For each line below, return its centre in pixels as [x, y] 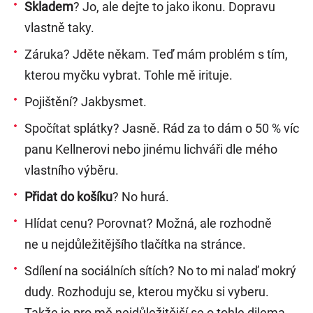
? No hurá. [141, 197]
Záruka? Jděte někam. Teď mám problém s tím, [156, 54]
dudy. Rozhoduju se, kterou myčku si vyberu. [147, 292]
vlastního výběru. [72, 170]
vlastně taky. [59, 28]
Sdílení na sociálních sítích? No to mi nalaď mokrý [160, 271]
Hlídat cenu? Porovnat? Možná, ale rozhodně [148, 223]
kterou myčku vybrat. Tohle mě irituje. [129, 75]
